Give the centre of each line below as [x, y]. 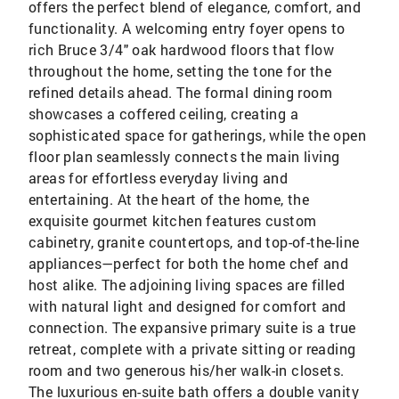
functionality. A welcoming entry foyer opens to [187, 28]
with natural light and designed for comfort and [187, 306]
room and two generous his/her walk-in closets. [187, 370]
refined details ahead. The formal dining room [180, 92]
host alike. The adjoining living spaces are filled [187, 285]
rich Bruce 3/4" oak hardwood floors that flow [181, 49]
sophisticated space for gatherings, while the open [197, 135]
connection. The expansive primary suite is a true [192, 327]
